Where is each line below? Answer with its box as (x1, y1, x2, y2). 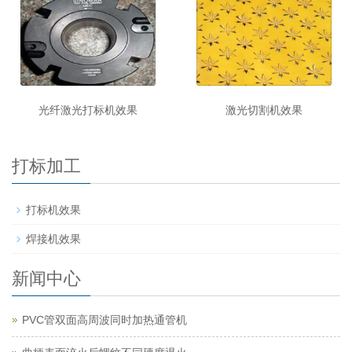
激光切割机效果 (225, 104, 302, 117)
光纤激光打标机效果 (38, 104, 137, 117)
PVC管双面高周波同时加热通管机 (22, 313, 187, 327)
